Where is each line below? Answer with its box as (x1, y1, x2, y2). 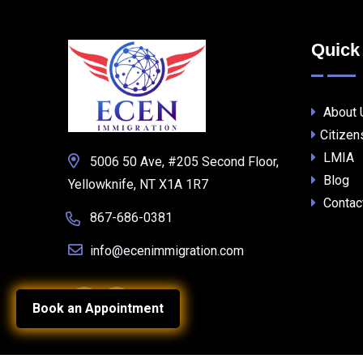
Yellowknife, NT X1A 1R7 (68, 177, 208, 193)
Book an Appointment (32, 301, 164, 316)
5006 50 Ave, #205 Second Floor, (90, 154, 279, 170)
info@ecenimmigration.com (90, 243, 244, 259)
